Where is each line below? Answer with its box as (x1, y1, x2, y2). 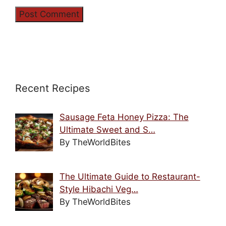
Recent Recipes (15, 82, 90, 94)
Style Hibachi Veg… (59, 184, 138, 195)
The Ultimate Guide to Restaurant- (59, 172, 200, 182)
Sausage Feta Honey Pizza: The (59, 111, 189, 122)
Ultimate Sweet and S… (59, 124, 155, 135)
